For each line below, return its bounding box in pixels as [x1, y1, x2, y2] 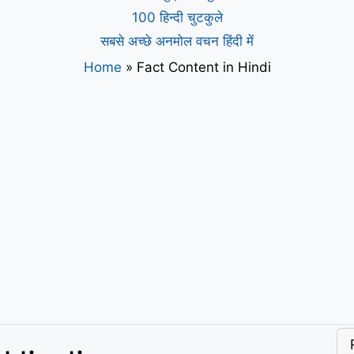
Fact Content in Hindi [136, 58, 271, 75]
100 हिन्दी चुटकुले [131, 9, 223, 25]
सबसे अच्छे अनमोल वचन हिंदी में [100, 32, 254, 49]
